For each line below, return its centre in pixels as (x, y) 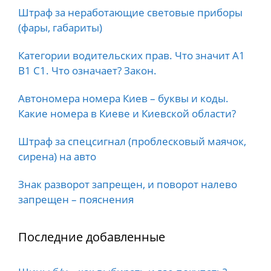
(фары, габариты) (60, 28)
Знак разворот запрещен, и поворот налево (128, 184)
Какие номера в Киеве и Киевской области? (127, 114)
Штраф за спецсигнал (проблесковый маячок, (132, 142)
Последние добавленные (92, 237)
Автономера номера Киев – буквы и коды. (123, 99)
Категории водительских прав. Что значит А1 (132, 56)
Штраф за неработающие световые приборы (130, 13)
